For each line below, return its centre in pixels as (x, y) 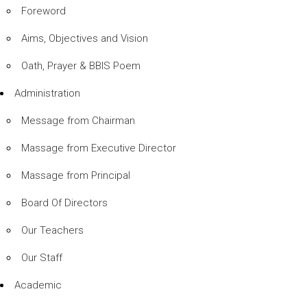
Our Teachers (52, 230)
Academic (38, 285)
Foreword (44, 11)
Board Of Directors (64, 202)
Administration (47, 93)
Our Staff (42, 257)
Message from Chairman (78, 120)
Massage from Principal (76, 175)
